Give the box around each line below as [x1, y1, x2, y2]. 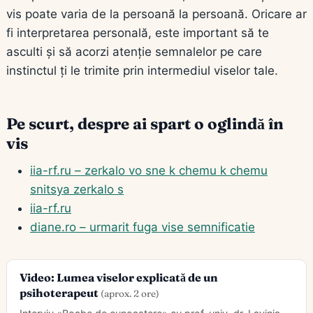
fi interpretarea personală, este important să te [6, 25, 269, 40]
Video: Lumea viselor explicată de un [19, 270, 218, 284]
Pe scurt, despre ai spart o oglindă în [6, 113, 284, 133]
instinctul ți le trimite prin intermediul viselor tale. [6, 63, 278, 78]
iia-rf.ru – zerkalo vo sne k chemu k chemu [30, 163, 268, 177]
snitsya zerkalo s [30, 182, 124, 196]
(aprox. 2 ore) [100, 287, 159, 299]
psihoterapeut [19, 285, 101, 300]
